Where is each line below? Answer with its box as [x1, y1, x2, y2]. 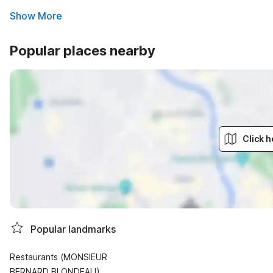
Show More [10, 10, 62, 22]
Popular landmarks [30, 222, 116, 235]
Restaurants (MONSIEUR [10, 252, 107, 262]
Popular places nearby [10, 43, 155, 58]
